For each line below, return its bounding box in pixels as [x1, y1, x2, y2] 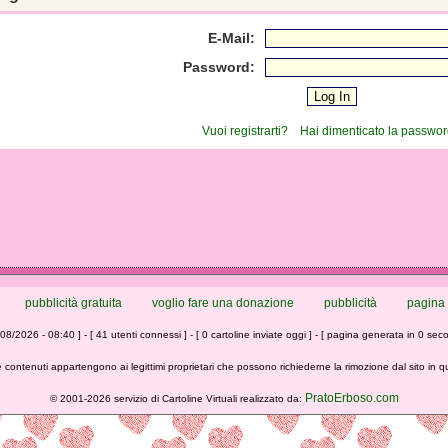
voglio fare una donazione [152, 296, 294, 310]
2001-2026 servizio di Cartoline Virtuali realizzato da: [59, 393, 305, 404]
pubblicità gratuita [25, 296, 122, 310]
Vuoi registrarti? [202, 124, 288, 138]
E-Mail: [208, 30, 255, 46]
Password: [183, 59, 255, 75]
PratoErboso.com [304, 391, 399, 405]
